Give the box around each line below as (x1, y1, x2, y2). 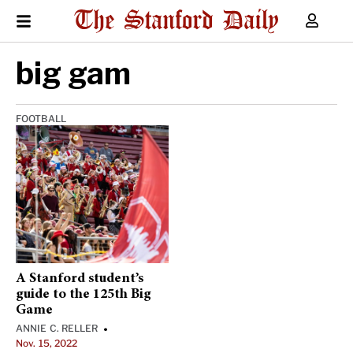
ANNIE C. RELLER (16, 322, 98, 334)
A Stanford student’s (16, 272, 143, 286)
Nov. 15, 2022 (16, 337, 78, 349)
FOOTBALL (16, 113, 66, 124)
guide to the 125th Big (16, 288, 151, 302)
